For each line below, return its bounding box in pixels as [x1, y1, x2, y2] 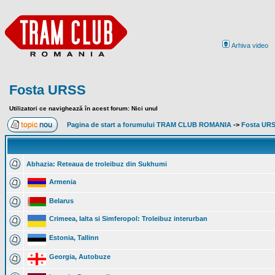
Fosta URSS [9, 82, 86, 98]
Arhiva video [231, 42, 268, 49]
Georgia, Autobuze [49, 253, 110, 260]
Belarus [49, 197, 74, 204]
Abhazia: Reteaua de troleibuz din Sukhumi [26, 160, 167, 168]
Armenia [49, 178, 76, 185]
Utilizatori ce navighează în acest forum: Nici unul [9, 105, 158, 112]
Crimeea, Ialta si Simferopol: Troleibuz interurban [49, 215, 207, 222]
